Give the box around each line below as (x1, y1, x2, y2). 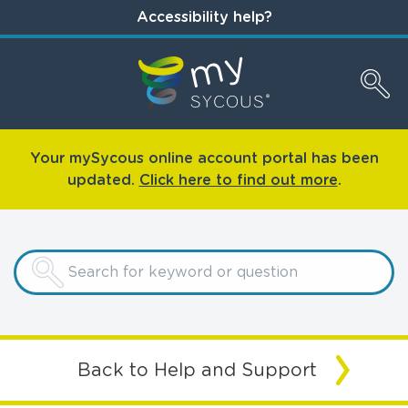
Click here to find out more (138, 173, 338, 188)
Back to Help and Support (76, 361, 317, 380)
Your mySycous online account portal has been (29, 151, 379, 166)
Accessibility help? (136, 10, 272, 25)
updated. (66, 173, 139, 188)
